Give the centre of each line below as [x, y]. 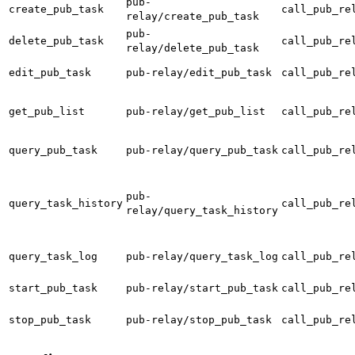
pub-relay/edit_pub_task [199, 72]
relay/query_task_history [202, 210]
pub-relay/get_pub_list [196, 111]
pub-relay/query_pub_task [202, 150]
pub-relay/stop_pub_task [199, 319]
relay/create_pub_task [193, 16]
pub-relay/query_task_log [202, 256]
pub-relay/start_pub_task [202, 288]
